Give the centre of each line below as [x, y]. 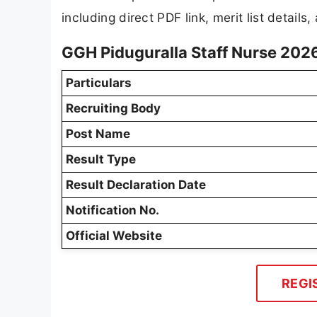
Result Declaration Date [136, 185]
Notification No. [113, 211]
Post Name [98, 134]
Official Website [114, 236]
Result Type [101, 160]
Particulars [99, 83]
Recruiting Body [113, 109]
